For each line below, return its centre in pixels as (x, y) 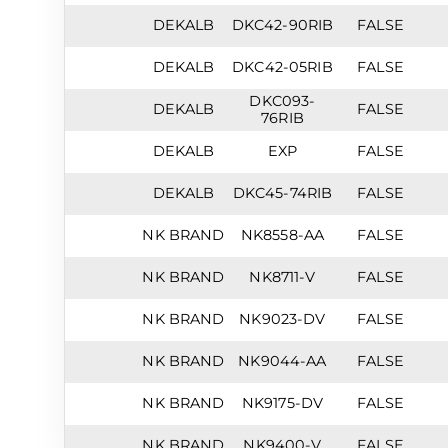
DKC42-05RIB (282, 67)
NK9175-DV (282, 403)
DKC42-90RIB (282, 25)
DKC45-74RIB (282, 193)
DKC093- (282, 101)
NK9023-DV (282, 319)
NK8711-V (282, 277)
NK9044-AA (282, 361)
